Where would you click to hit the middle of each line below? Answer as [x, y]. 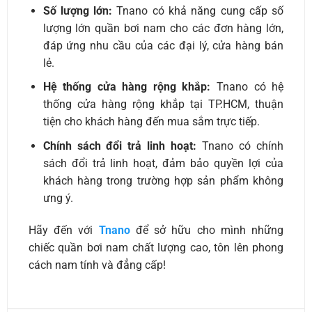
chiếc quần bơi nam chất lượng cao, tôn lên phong [156, 247]
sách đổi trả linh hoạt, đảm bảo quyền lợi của [163, 163]
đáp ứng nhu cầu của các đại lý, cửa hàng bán [163, 45]
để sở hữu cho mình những [207, 230]
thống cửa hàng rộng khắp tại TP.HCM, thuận [163, 104]
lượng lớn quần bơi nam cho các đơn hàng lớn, [163, 28]
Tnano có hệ [247, 87]
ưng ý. [58, 198]
